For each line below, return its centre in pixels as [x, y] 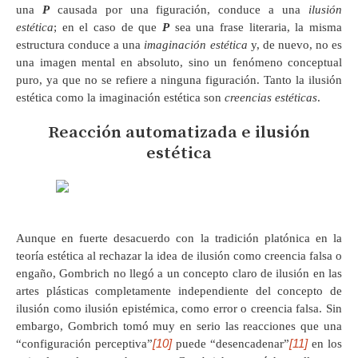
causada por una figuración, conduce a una [179, 9]
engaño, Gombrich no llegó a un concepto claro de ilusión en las [179, 273]
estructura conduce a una [80, 44]
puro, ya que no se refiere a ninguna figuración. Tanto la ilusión [179, 80]
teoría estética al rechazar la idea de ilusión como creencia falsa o [179, 255]
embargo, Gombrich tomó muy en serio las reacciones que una [179, 326]
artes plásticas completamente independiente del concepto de [179, 290]
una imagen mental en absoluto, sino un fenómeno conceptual [179, 62]
